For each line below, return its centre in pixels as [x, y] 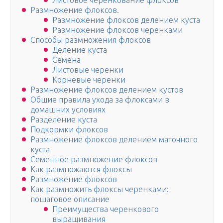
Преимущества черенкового [106, 209]
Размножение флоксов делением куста [126, 20]
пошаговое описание [70, 199]
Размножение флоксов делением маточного [114, 140]
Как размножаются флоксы [81, 169]
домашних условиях [68, 110]
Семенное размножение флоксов [94, 160]
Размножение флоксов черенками [117, 30]
